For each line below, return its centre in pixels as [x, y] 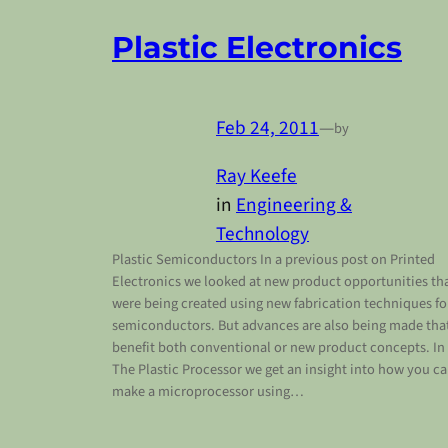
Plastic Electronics [257, 47]
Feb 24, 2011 [267, 128]
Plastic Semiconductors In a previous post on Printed [273, 260]
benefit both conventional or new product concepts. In [278, 348]
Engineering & [294, 205]
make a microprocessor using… [208, 392]
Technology [262, 234]
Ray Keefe [256, 176]
